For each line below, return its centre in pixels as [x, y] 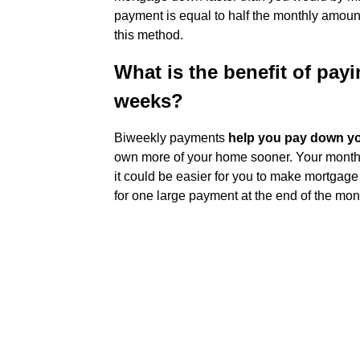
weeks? [149, 101]
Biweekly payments [171, 138]
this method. [149, 35]
